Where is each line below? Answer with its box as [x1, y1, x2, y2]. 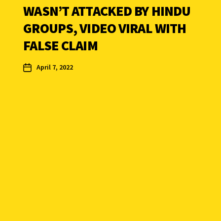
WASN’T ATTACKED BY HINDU [23, 2, 191, 20]
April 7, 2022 [37, 63, 74, 72]
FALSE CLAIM [23, 37, 98, 55]
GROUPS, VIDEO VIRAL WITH [23, 19, 186, 37]
